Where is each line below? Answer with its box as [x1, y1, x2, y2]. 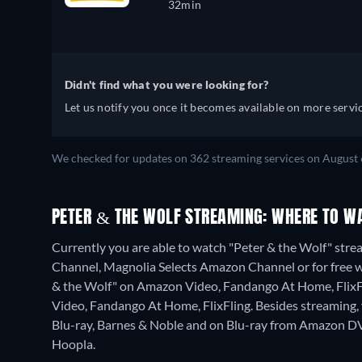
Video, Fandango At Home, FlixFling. [52, 297, 255, 313]
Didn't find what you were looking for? [65, 78, 269, 91]
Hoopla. [52, 336, 95, 351]
